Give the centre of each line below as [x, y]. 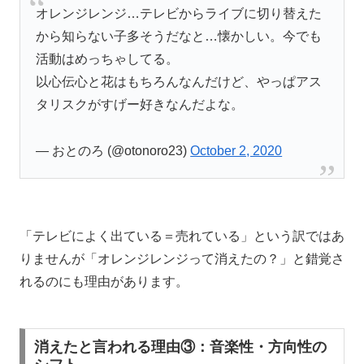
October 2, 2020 [236, 150]
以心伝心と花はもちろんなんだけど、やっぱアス [179, 81]
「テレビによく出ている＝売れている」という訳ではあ [182, 236]
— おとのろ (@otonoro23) [113, 150]
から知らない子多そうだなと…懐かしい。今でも [179, 36]
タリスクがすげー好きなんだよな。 [140, 104]
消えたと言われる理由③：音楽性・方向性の [180, 347]
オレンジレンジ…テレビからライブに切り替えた [179, 13]
